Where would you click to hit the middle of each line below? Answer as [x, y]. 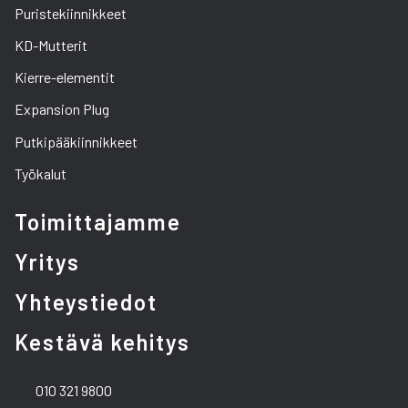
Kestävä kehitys [102, 342]
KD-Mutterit [51, 45]
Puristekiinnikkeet [71, 13]
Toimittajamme [98, 221]
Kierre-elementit [65, 77]
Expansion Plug [62, 109]
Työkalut [41, 173]
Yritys [47, 261]
